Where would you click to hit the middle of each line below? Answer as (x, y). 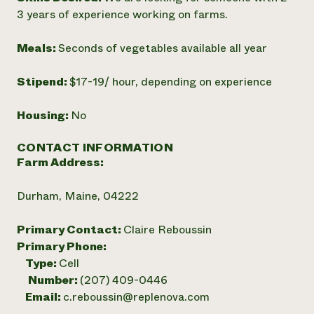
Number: (54, 280)
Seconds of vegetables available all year (163, 48)
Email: (40, 297)
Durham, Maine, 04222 (78, 196)
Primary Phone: (62, 246)
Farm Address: (60, 162)
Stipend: (43, 82)
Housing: (44, 115)
